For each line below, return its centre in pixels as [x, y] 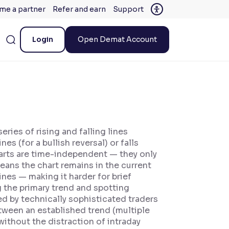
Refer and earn [79, 9]
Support [128, 9]
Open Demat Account [117, 39]
